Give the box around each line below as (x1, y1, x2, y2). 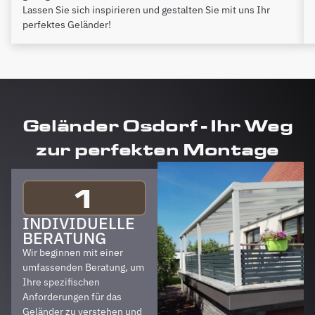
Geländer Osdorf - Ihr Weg (22, 115, 293, 136)
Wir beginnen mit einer (22, 245, 123, 259)
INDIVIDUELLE (22, 212, 135, 233)
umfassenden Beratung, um (22, 260, 144, 274)
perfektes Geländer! (22, 18, 111, 31)
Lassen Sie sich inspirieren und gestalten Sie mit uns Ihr (22, 3, 270, 16)
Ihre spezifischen (22, 275, 100, 288)
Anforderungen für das (22, 290, 122, 303)
